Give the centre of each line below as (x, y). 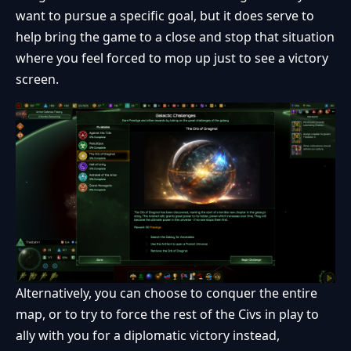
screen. (37, 80)
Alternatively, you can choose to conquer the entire (166, 293)
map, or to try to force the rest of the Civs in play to (167, 314)
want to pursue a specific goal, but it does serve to (165, 16)
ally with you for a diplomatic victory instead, (148, 335)
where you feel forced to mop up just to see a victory (172, 58)
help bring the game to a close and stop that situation (175, 37)
